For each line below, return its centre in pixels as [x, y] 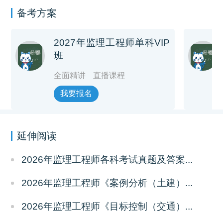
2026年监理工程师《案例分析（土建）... [107, 183]
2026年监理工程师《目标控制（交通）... [107, 206]
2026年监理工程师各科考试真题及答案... [107, 159]
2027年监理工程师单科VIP [112, 43]
